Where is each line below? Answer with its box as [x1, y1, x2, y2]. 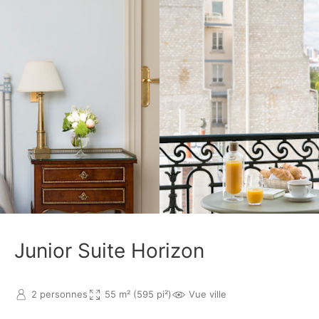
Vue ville [189, 288, 226, 300]
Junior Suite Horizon [14, 238, 204, 263]
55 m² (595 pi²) [105, 288, 172, 300]
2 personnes [31, 288, 88, 300]
